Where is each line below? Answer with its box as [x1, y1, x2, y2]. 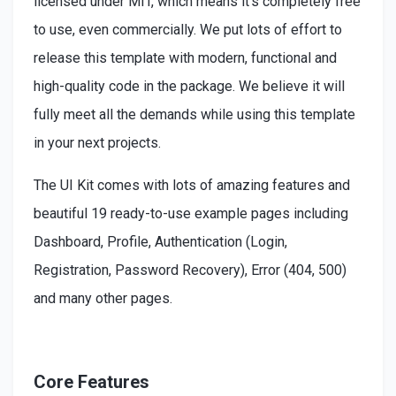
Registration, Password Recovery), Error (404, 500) [33, 261, 346, 278]
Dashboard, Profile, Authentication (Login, [33, 232, 287, 250]
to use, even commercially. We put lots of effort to [33, 20, 342, 38]
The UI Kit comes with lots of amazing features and [33, 176, 350, 194]
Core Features [33, 370, 149, 392]
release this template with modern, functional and [33, 49, 337, 66]
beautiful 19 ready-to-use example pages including [33, 204, 348, 222]
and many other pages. [33, 289, 172, 307]
